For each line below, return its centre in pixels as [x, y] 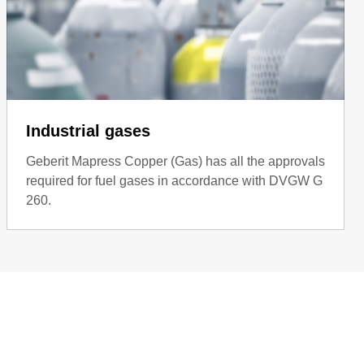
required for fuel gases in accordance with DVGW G [174, 180]
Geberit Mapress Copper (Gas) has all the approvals [175, 161]
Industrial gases [88, 130]
